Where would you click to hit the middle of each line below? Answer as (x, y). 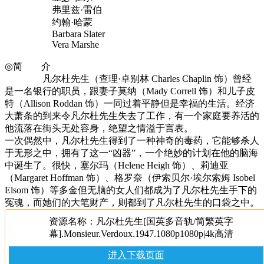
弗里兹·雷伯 (53, 9)
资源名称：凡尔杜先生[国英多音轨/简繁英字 (141, 221)
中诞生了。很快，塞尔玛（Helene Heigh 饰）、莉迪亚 (117, 165)
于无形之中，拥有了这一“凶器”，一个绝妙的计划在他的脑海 (131, 153)
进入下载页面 (136, 255)
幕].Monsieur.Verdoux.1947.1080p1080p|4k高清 (141, 233)
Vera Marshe (52, 44)
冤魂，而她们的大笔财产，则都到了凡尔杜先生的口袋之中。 (132, 202)
